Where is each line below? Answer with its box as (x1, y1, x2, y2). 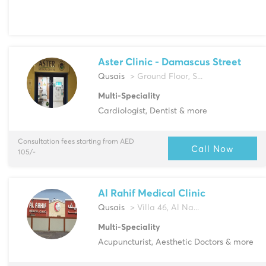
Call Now (191, 142, 234, 154)
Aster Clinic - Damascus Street (98, 57, 242, 68)
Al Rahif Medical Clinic (98, 188, 206, 199)
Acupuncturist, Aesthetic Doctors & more (98, 237, 254, 246)
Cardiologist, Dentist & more (98, 106, 208, 115)
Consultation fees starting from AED (18, 138, 134, 145)
